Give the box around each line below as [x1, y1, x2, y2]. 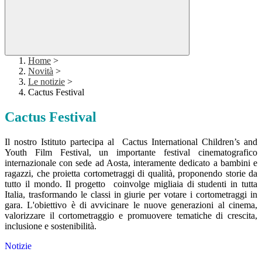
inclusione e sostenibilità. [5, 221, 96, 232]
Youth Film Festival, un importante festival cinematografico [5, 147, 257, 158]
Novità [28, 66, 53, 77]
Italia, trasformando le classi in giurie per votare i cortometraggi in [5, 189, 257, 200]
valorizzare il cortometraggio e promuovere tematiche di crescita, [5, 211, 257, 221]
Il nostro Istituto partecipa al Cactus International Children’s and [5, 137, 257, 147]
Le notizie [28, 77, 65, 87]
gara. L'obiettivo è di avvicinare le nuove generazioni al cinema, [5, 200, 257, 211]
